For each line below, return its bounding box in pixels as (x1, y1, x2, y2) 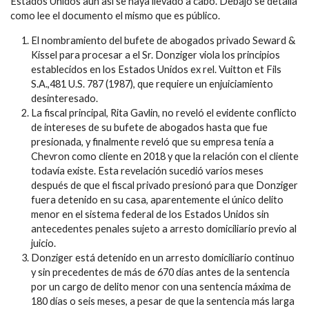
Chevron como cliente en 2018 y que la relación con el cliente (31, 150, 299, 162)
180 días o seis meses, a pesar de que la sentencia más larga (31, 295, 295, 307)
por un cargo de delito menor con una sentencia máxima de (31, 280, 291, 292)
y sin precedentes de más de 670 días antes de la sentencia (31, 266, 290, 278)
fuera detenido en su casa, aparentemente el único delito (31, 193, 283, 206)
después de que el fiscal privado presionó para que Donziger (31, 179, 298, 191)
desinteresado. (31, 92, 98, 104)
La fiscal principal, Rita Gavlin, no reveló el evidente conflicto (31, 106, 297, 119)
